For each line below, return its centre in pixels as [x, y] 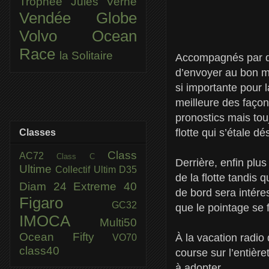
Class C [82, 156]
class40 [39, 250]
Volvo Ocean [78, 36]
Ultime [38, 169]
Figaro [65, 203]
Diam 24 [47, 186]
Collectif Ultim [87, 169]
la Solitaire [86, 55]
